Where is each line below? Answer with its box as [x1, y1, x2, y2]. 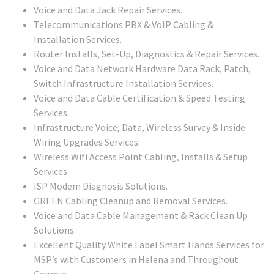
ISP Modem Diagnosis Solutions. [34, 179, 168, 192]
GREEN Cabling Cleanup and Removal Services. [34, 194, 228, 207]
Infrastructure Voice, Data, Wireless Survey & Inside [34, 120, 245, 133]
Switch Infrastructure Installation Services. [34, 76, 213, 89]
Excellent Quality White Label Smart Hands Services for [34, 238, 264, 251]
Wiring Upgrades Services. [34, 135, 140, 148]
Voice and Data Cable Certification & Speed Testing [34, 91, 245, 104]
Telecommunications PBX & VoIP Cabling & [34, 18, 213, 31]
